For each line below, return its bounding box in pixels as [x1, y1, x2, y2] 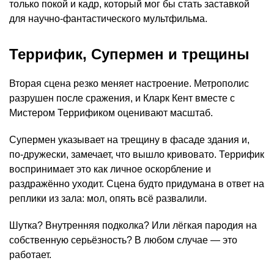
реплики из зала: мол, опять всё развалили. [9, 193, 207, 204]
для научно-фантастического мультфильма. [9, 13, 207, 24]
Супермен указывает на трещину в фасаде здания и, [9, 135, 250, 146]
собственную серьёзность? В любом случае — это [9, 235, 237, 246]
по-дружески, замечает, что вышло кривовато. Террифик [9, 149, 264, 160]
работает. [9, 250, 51, 261]
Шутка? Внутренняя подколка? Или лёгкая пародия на [9, 220, 257, 231]
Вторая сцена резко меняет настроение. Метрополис [9, 78, 249, 89]
